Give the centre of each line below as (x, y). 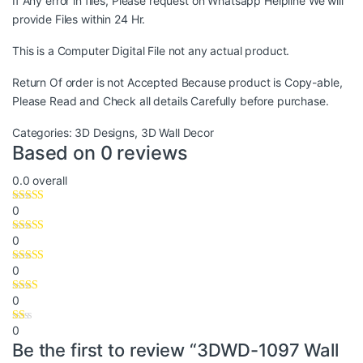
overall (48, 181)
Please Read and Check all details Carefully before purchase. (171, 101)
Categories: (44, 133)
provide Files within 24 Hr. (79, 19)
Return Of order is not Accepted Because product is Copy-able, (177, 83)
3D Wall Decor (177, 133)
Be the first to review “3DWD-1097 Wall (175, 350)
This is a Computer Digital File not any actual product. (151, 51)
